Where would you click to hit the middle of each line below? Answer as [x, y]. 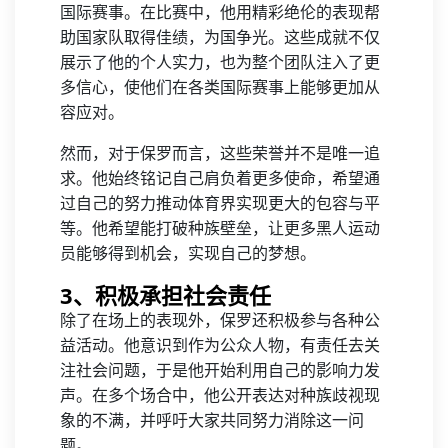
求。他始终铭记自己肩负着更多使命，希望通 [220, 178]
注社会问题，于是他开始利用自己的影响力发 [220, 370]
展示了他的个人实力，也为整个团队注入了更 [220, 62]
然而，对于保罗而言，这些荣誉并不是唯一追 [220, 153]
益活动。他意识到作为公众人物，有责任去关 [220, 345]
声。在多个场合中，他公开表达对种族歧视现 [220, 395]
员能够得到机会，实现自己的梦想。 [188, 253]
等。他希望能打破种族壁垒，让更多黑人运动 [220, 228]
